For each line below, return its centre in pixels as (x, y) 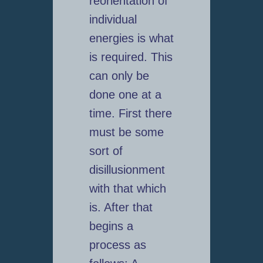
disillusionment (127, 170)
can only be (119, 76)
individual (113, 20)
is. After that (121, 208)
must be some (126, 132)
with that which (127, 189)
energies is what (131, 38)
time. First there (130, 114)
